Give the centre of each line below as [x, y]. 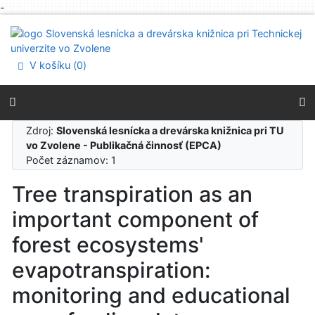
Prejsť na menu [62, 36]
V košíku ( [52, 65]
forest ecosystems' [108, 245]
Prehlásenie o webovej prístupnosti [110, 51]
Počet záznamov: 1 [74, 160]
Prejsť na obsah [64, 21]
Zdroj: [41, 130]
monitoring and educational [151, 296]
